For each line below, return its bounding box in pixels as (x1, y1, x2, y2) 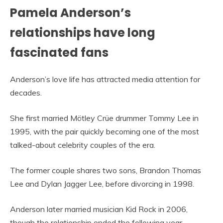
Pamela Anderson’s (10, 4, 131, 21)
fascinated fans (10, 44, 109, 61)
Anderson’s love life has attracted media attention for (10, 74, 200, 85)
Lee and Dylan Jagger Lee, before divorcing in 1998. (10, 179, 194, 189)
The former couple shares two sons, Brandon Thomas (10, 165, 201, 176)
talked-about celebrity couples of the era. (10, 140, 155, 150)
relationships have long (10, 24, 155, 41)
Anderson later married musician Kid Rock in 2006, (10, 204, 188, 215)
